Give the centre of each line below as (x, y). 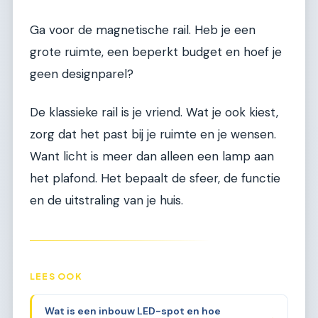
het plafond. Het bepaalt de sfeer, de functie (155, 178)
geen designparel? (82, 74)
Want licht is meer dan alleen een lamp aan (152, 156)
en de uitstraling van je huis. (106, 200)
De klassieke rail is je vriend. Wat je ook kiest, (154, 112)
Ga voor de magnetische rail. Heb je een (143, 30)
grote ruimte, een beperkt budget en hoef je (156, 52)
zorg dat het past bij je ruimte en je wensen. (153, 134)
